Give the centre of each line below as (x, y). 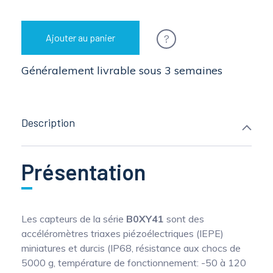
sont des (184, 219)
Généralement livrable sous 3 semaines (122, 71)
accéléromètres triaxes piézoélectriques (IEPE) (122, 234)
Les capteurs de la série (74, 219)
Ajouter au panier (80, 38)
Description (48, 123)
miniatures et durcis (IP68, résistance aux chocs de (131, 248)
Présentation (83, 172)
